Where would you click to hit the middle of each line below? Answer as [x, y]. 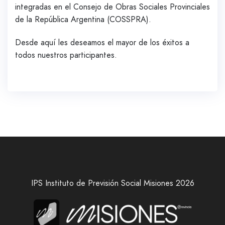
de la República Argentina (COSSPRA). [83, 20]
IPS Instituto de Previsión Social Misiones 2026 [113, 183]
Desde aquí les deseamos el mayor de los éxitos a [102, 42]
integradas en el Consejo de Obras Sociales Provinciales [113, 7]
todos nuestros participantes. [66, 55]
